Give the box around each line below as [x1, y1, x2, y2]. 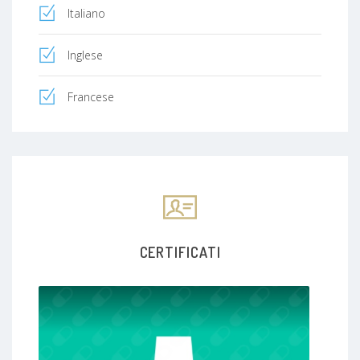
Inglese [67, 47, 103, 63]
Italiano [67, 5, 105, 21]
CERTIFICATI [139, 243, 221, 261]
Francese [67, 88, 114, 104]
